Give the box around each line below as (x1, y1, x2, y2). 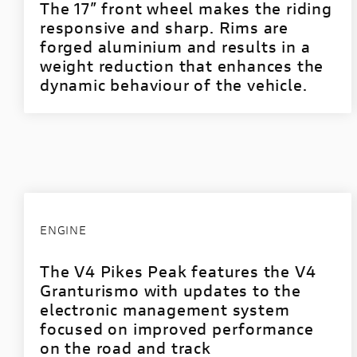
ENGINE (40, 222, 87, 237)
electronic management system (40, 299, 290, 320)
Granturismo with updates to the (40, 280, 301, 301)
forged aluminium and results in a (40, 36, 311, 57)
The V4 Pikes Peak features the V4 (40, 261, 316, 282)
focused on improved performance (40, 318, 314, 339)
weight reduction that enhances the (40, 55, 324, 76)
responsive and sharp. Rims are (40, 17, 288, 38)
